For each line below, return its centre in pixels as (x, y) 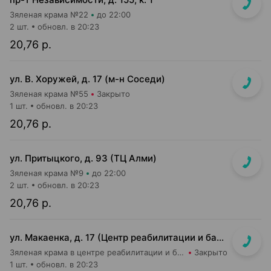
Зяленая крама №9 (47, 173)
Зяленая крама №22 (49, 15)
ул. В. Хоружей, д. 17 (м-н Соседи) (87, 79)
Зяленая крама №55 (49, 94)
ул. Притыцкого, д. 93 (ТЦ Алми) (83, 158)
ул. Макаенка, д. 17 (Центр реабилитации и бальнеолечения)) (220, 237)
